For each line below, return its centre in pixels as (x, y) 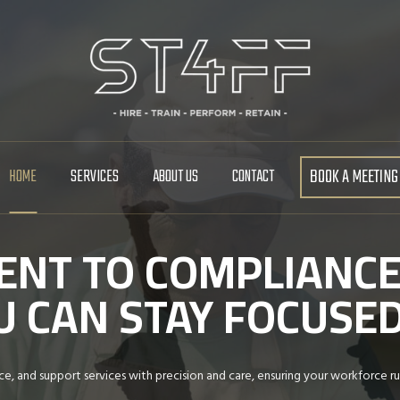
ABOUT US (175, 177)
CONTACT (253, 177)
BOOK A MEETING (354, 178)
